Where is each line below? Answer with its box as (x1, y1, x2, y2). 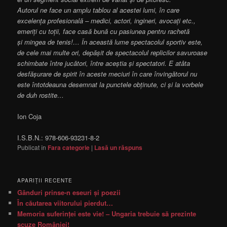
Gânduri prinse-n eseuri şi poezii (17, 187, 121, 197)
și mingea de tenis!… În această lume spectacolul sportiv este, (17, 37, 203, 47)
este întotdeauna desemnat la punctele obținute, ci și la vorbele (17, 80, 204, 90)
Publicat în (17, 143, 47, 152)
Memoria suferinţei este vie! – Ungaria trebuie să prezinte (17, 208, 197, 218)
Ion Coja (17, 111, 42, 122)
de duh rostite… (17, 90, 64, 100)
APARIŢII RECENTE (17, 176, 73, 184)
